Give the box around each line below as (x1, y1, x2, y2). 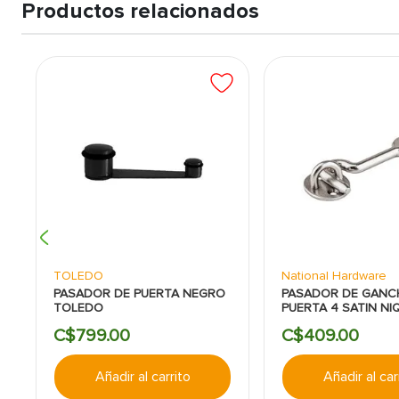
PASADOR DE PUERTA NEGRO (53, 286, 225, 302)
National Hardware (281, 268, 387, 284)
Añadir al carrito (94, 368, 191, 387)
